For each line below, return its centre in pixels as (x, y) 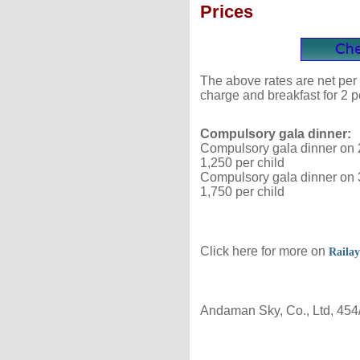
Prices (227, 12)
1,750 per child (242, 191)
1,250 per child (242, 162)
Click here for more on (263, 251)
